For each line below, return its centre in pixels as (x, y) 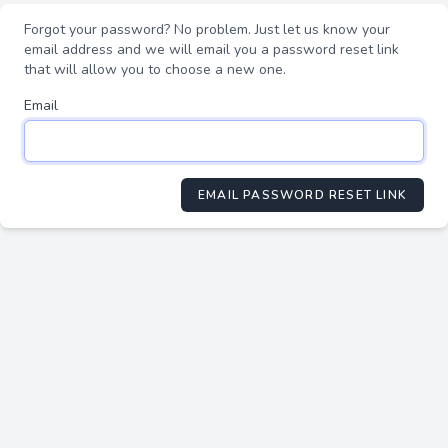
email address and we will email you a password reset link (211, 49)
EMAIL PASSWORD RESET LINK (302, 195)
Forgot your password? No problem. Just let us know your (207, 29)
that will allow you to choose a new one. (155, 69)
